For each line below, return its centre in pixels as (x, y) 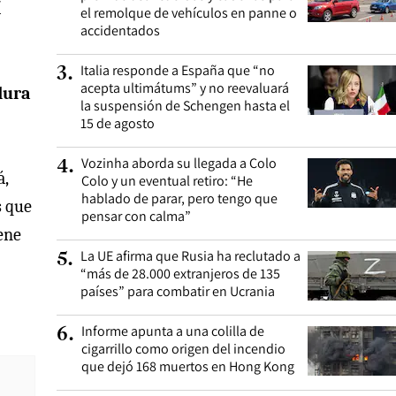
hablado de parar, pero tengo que (179, 198)
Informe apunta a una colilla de (173, 331)
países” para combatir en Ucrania (178, 291)
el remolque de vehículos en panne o (189, 13)
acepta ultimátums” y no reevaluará (185, 88)
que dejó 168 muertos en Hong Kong (188, 366)
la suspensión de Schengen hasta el (185, 106)
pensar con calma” (136, 216)
